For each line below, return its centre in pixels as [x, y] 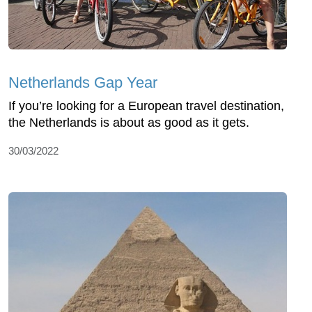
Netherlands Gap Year [83, 82]
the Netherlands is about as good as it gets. [129, 122]
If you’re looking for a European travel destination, [146, 106]
